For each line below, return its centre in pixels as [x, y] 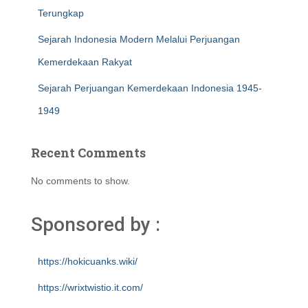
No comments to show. [80, 181]
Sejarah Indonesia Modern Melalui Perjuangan [139, 39]
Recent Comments [88, 153]
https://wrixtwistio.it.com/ [90, 287]
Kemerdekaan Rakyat [85, 62]
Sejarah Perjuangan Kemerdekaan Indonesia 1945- [150, 88]
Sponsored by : [96, 224]
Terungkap [61, 13]
